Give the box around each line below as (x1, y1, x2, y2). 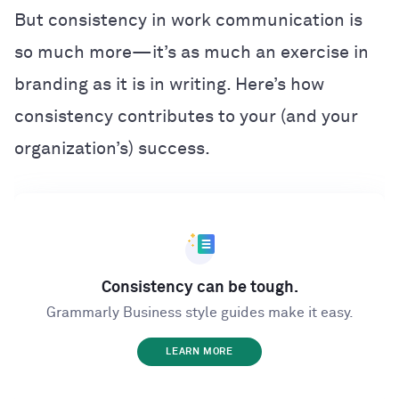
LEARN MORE (166, 346, 233, 357)
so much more (14, 43, 132, 61)
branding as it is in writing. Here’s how (14, 75, 324, 94)
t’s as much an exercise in (157, 43, 369, 61)
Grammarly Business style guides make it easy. (45, 305, 354, 321)
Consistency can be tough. (101, 280, 298, 297)
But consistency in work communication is (14, 11, 362, 29)
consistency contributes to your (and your (14, 107, 358, 126)
